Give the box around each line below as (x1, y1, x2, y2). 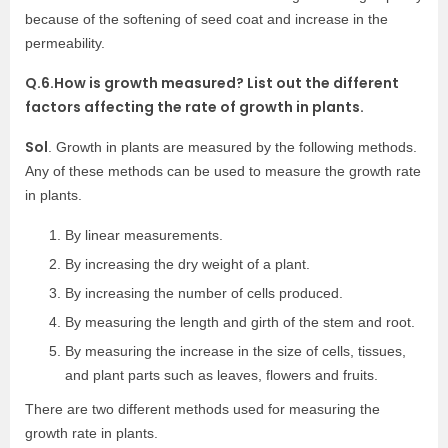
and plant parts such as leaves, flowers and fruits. (65, 367, 378, 384)
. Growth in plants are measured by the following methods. (48, 139, 417, 156)
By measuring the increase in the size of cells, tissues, (65, 343, 406, 360)
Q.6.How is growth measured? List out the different (25, 73, 399, 94)
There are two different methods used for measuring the (25, 401, 380, 418)
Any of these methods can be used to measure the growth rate (25, 163, 421, 180)
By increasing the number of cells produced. (65, 285, 343, 302)
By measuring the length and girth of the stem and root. (65, 314, 415, 331)
